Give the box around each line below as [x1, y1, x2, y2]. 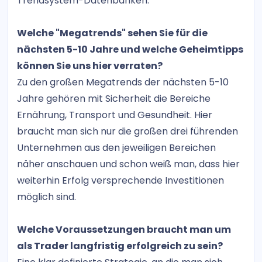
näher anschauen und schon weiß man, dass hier [17, 157, 240, 171]
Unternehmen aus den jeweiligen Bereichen [17, 140, 216, 154]
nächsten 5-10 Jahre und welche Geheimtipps [17, 42, 243, 56]
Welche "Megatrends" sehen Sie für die [17, 26, 208, 40]
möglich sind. [17, 189, 76, 204]
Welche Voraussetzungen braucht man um [17, 222, 231, 236]
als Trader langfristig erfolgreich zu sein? [17, 239, 223, 253]
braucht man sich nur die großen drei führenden [17, 124, 238, 138]
